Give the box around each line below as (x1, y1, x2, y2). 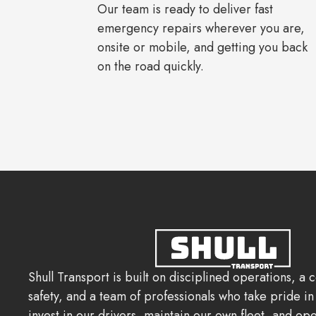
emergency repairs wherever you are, (97, 19, 305, 38)
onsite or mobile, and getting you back (97, 38, 308, 57)
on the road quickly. (97, 57, 204, 76)
